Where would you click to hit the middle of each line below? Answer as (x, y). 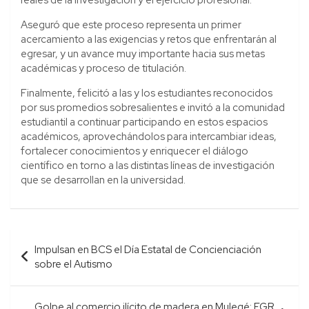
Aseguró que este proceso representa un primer (131, 24)
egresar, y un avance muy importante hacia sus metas (143, 53)
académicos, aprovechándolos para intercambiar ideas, (149, 136)
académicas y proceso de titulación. (103, 68)
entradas (43, 283)
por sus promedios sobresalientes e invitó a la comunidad (153, 107)
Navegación (56, 239)
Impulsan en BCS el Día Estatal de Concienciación (148, 249)
